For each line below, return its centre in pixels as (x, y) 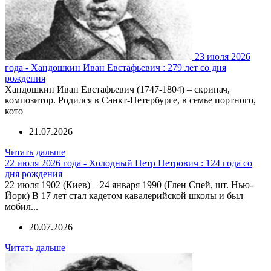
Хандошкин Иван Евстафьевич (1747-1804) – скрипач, (117, 89)
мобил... (21, 206)
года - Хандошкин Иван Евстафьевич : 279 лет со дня (116, 67)
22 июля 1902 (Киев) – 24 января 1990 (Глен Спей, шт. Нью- (129, 184)
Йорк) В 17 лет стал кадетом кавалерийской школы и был (124, 195)
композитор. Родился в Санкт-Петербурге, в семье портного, (130, 100)
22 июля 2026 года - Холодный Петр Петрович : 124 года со (129, 163)
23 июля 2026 (223, 56)
